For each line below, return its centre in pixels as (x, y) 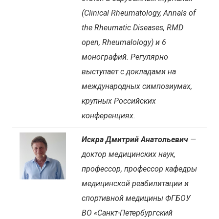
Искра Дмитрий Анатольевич (135, 139)
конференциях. (109, 115)
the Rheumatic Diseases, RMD (132, 27)
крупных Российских (119, 101)
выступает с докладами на (129, 71)
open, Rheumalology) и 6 (124, 42)
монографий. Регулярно (125, 57)
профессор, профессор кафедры (139, 169)
